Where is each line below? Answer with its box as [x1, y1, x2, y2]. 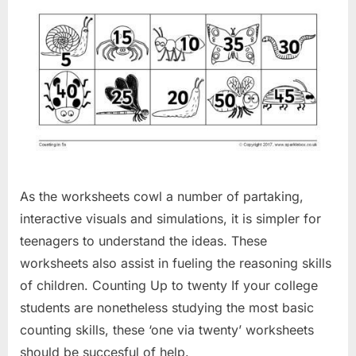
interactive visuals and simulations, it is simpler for [20, 210, 321, 226]
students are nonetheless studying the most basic [20, 299, 314, 315]
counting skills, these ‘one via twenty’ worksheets [20, 321, 314, 338]
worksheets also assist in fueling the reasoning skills [20, 254, 331, 271]
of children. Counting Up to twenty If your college [20, 277, 318, 293]
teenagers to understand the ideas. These [20, 232, 267, 249]
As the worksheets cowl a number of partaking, [20, 188, 304, 204]
